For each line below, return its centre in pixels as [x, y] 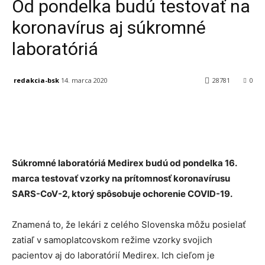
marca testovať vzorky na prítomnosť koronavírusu [121, 179]
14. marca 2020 [84, 80]
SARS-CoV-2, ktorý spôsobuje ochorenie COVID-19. [122, 194]
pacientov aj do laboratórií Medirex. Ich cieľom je [113, 256]
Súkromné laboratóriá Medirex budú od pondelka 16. [124, 163]
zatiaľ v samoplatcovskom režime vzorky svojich [112, 240]
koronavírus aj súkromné [109, 28]
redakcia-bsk [36, 80]
